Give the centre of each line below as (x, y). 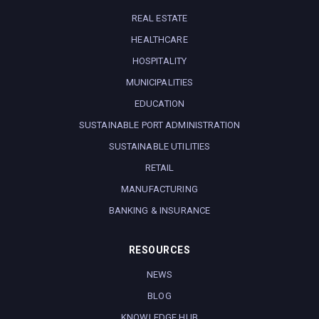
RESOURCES (159, 250)
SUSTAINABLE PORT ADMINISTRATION (159, 125)
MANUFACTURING (159, 189)
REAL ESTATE (159, 18)
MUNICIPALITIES (159, 82)
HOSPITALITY (159, 61)
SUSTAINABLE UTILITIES (159, 146)
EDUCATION (159, 103)
